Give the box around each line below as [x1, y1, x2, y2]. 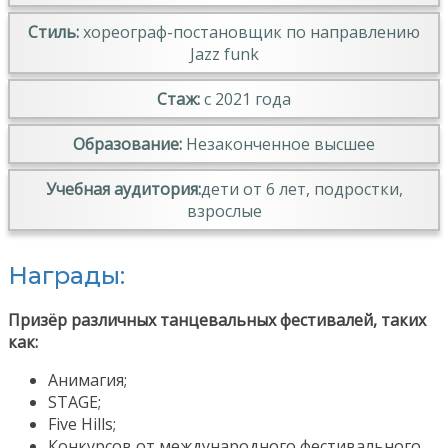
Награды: [8, 260, 125, 290]
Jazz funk [189, 42, 259, 65]
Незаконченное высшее [182, 132, 375, 155]
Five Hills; [48, 413, 116, 436]
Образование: [73, 132, 182, 155]
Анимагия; [48, 369, 127, 392]
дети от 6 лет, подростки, [200, 177, 403, 200]
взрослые [186, 199, 262, 222]
